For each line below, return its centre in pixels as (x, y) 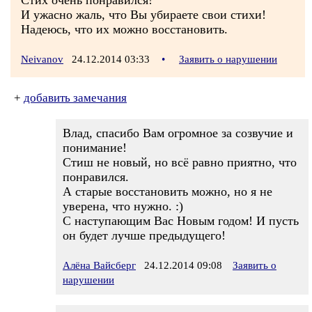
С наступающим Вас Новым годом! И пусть (181, 221)
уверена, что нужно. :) (123, 206)
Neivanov (42, 59)
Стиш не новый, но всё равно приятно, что (180, 162)
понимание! (95, 148)
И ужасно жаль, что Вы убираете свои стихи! (143, 15)
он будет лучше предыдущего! (144, 235)
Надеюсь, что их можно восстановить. (124, 29)
